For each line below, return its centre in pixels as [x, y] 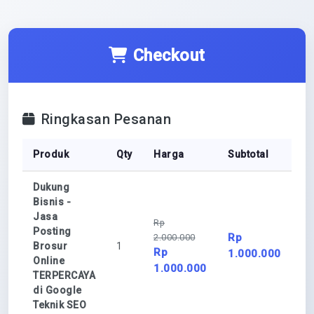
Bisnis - [52, 202]
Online [49, 261]
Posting [52, 231]
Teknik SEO [60, 305]
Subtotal [248, 154]
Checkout [169, 55]
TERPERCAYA [64, 275]
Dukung [51, 187]
